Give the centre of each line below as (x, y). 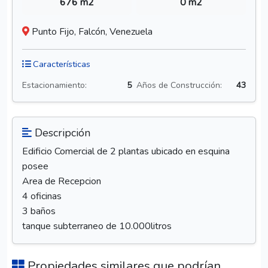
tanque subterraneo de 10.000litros (97, 226)
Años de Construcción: (179, 86)
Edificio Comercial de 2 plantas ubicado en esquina (126, 152)
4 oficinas (42, 197)
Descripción (61, 133)
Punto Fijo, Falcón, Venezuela (92, 32)
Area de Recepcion (62, 182)
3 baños (39, 211)
